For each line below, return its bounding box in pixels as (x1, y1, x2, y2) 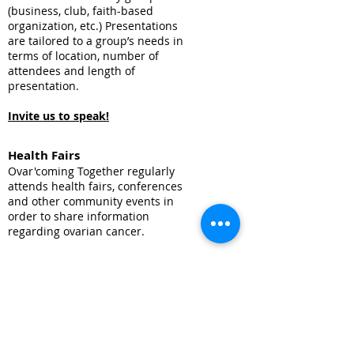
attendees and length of (8, 63, 135, 78)
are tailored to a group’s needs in (8, 33, 183, 48)
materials (81, 323, 171, 345)
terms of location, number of (8, 48, 159, 63)
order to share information (8, 209, 149, 224)
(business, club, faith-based (8, 3, 153, 18)
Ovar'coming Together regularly (8, 164, 175, 179)
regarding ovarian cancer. (8, 224, 148, 239)
